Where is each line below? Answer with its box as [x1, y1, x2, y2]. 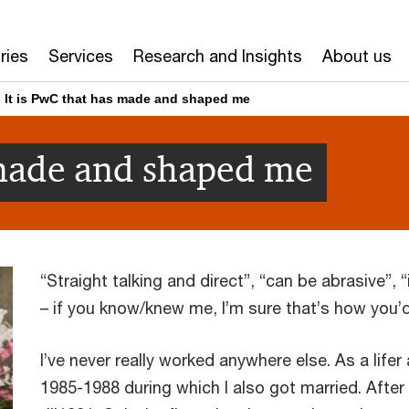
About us [321, 46, 392, 66]
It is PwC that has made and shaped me [5, 91, 250, 106]
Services [47, 46, 113, 66]
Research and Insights [132, 46, 302, 66]
